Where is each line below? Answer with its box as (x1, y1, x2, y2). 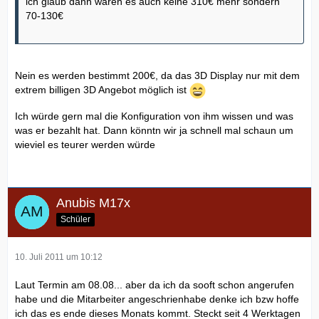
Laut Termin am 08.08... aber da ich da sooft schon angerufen (15, 279, 294, 291)
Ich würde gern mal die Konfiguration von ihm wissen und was (15, 110, 293, 122)
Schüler (61, 214, 90, 224)
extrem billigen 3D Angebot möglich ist (15, 84, 189, 96)
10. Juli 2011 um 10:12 (15, 252, 103, 263)
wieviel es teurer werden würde (15, 139, 155, 151)
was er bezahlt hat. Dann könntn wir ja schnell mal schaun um (15, 125, 293, 137)
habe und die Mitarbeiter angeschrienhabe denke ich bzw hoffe (15, 293, 299, 305)
